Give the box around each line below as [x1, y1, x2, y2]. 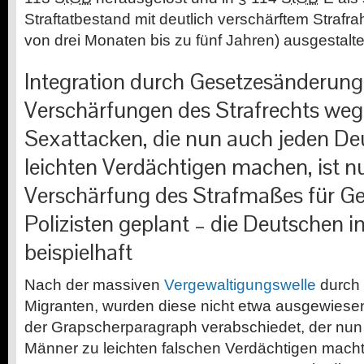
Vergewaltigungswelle [164, 275, 316, 293]
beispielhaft [24, 237, 132, 266]
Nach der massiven [24, 275, 164, 293]
